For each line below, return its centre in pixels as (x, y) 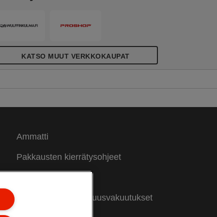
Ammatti (32, 136)
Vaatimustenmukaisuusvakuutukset (84, 197)
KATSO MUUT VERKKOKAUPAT (76, 56)
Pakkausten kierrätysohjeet (69, 157)
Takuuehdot (39, 177)
